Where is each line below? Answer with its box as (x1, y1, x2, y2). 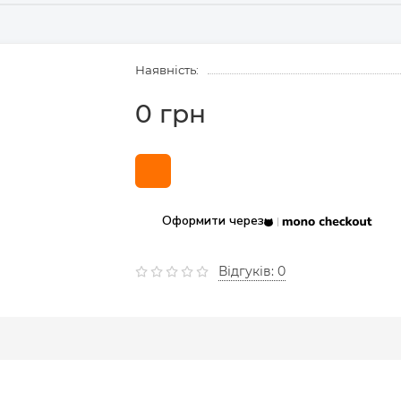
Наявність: (134, 63, 199, 78)
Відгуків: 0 (218, 263, 286, 280)
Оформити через (161, 212, 264, 230)
